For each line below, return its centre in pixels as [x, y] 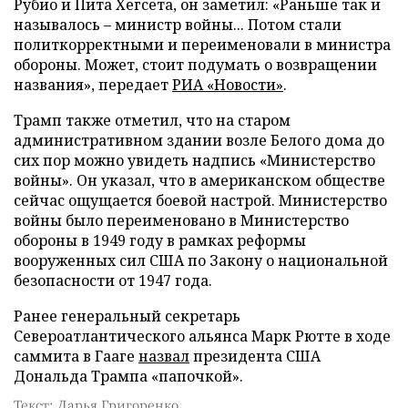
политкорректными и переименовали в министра [202, 44]
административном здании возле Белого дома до [199, 140]
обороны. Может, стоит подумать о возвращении [195, 64]
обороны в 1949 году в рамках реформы [160, 240]
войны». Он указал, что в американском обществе [199, 180]
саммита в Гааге [76, 356]
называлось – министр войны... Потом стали [178, 24]
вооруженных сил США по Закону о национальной [201, 260]
